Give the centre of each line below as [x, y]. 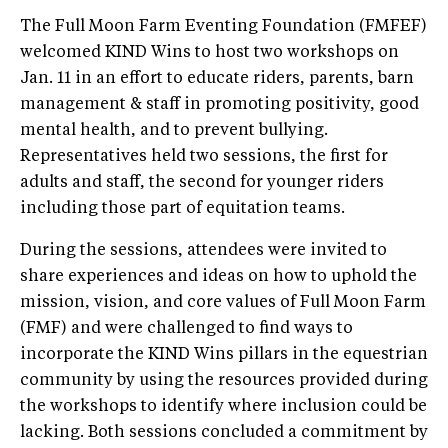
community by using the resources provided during [224, 380]
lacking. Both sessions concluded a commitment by [224, 432]
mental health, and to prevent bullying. [174, 130]
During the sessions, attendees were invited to [203, 250]
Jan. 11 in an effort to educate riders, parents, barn [217, 78]
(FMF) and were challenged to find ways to [186, 328]
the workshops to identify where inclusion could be [223, 406]
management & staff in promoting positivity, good [219, 104]
